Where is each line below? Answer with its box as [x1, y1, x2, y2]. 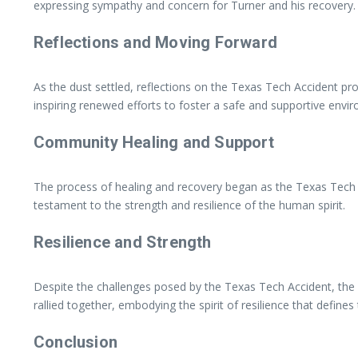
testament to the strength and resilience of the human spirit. [34, 197, 345, 213]
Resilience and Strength [34, 232, 212, 252]
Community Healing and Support [34, 132, 274, 152]
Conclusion [34, 332, 117, 352]
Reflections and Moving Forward [34, 32, 277, 52]
